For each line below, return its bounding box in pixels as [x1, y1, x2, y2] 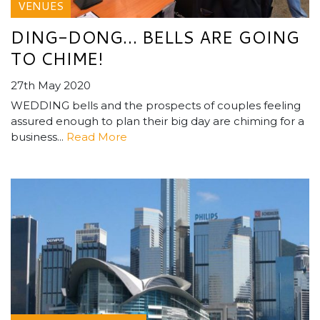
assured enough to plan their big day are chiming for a [11, 114, 304, 129]
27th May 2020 [11, 79, 91, 93]
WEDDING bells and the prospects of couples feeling [11, 99, 301, 113]
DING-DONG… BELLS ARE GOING [11, 25, 299, 50]
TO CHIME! [11, 46, 104, 71]
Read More [66, 130, 127, 144]
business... [11, 130, 66, 144]
